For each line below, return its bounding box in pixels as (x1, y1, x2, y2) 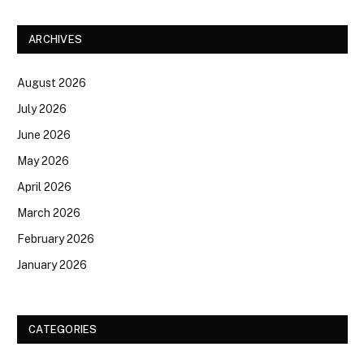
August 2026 (17, 76, 86, 90)
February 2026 (17, 232, 94, 246)
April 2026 (17, 180, 71, 194)
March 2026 (17, 206, 80, 220)
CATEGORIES (28, 323, 97, 336)
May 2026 (17, 154, 69, 168)
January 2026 (17, 258, 87, 272)
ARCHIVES (28, 33, 83, 46)
